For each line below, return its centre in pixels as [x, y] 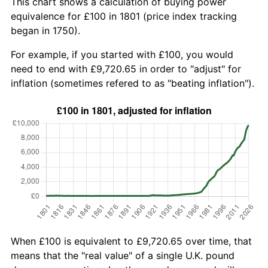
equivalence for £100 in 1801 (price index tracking [124, 16]
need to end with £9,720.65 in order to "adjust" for [126, 68]
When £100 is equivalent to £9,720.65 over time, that [131, 241]
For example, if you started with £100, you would [122, 54]
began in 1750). [45, 30]
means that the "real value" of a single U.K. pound [123, 255]
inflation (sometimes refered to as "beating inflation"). [133, 83]
